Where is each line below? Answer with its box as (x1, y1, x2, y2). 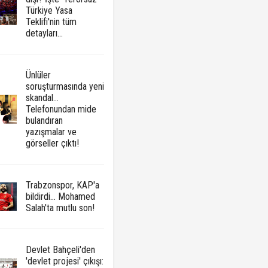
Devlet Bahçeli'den (25, 244, 95, 256)
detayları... (25, 28, 63, 39)
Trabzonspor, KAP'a (25, 179, 99, 191)
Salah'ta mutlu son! (25, 202, 95, 214)
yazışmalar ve (25, 126, 77, 138)
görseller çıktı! (25, 138, 79, 150)
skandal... (25, 92, 59, 104)
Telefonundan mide (25, 103, 96, 115)
